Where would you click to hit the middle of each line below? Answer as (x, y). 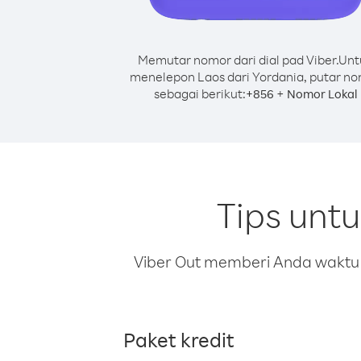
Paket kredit (179, 339)
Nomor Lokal (322, 94)
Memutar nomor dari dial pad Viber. (238, 60)
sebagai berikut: (199, 93)
